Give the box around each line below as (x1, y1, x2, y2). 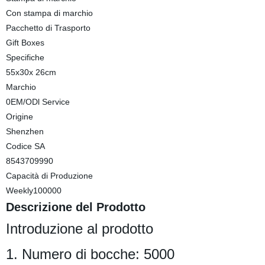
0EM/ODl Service (5, 97, 70, 106)
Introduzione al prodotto (5, 221, 153, 237)
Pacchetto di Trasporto (5, 23, 91, 33)
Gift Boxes (5, 38, 44, 47)
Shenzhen (5, 127, 44, 136)
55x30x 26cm (5, 67, 56, 77)
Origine (5, 112, 33, 121)
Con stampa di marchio (5, 8, 93, 18)
